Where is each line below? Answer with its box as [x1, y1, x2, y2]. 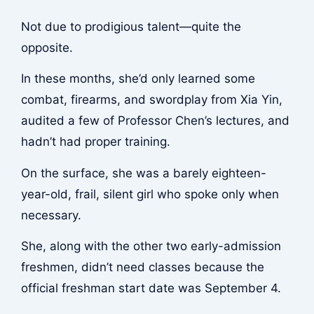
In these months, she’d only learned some [20, 71, 255, 86]
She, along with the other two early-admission [20, 239, 281, 254]
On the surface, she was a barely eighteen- [20, 165, 266, 180]
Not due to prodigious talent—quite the [20, 19, 241, 34]
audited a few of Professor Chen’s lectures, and [20, 114, 289, 128]
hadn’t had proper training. [20, 135, 170, 149]
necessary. [20, 207, 81, 222]
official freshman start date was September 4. [20, 281, 281, 296]
